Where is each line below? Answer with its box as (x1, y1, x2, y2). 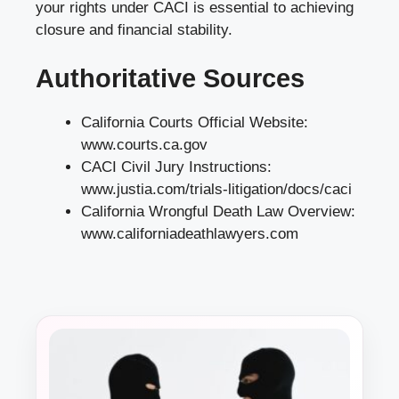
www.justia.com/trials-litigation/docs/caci (81, 181, 352, 199)
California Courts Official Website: (81, 114, 308, 132)
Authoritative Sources (36, 64, 305, 94)
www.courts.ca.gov (81, 136, 208, 154)
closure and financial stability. (36, 20, 232, 38)
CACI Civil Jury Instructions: (81, 159, 272, 176)
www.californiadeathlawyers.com (81, 225, 298, 243)
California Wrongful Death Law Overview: (81, 203, 355, 221)
